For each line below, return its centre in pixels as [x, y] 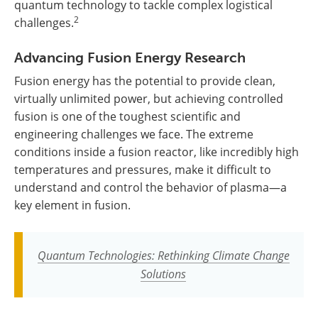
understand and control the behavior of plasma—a [150, 188]
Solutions [163, 274]
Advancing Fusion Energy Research [130, 58]
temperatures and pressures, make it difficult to [143, 170]
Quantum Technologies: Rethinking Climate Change [163, 256]
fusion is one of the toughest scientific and [127, 117]
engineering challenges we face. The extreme [134, 135]
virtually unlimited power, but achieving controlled [149, 99]
